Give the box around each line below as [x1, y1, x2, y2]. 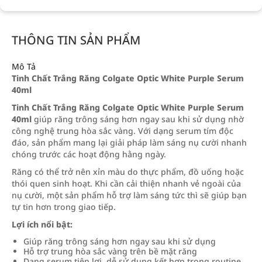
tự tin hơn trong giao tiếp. [12, 201, 116, 212]
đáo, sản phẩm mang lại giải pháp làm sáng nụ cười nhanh [12, 137, 247, 148]
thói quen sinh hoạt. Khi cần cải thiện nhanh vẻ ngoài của [12, 178, 241, 189]
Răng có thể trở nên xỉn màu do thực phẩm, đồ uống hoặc [12, 166, 244, 177]
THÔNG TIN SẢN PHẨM [12, 32, 140, 48]
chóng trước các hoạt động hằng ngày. [12, 149, 166, 160]
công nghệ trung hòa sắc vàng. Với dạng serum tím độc [12, 125, 233, 136]
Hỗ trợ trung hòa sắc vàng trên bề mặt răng [23, 246, 197, 257]
